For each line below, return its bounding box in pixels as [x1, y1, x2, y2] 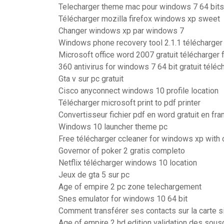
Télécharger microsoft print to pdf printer [58, 98, 200, 107]
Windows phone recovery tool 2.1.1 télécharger [58, 38, 222, 47]
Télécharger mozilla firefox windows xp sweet [58, 14, 220, 23]
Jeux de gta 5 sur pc [58, 170, 129, 179]
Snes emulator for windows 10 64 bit [58, 194, 187, 203]
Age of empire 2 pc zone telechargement [58, 182, 201, 191]
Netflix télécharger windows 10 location [58, 158, 197, 167]
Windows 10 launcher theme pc [58, 122, 167, 131]
